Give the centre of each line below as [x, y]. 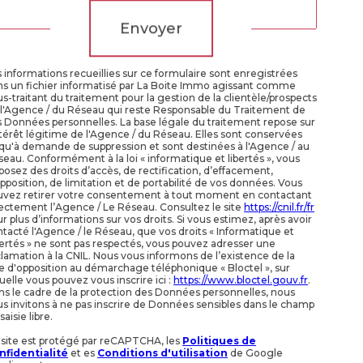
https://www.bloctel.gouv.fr [241, 280]
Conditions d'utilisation [162, 352]
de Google [255, 352]
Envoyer [151, 28]
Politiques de [219, 340]
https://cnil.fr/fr [279, 207]
